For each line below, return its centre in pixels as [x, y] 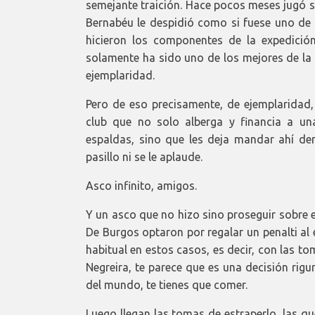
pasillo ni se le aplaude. [144, 156]
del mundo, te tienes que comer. [167, 284]
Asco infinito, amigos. [141, 185]
